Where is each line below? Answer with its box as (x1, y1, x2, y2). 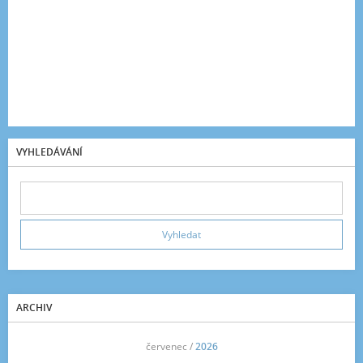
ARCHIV (16, 301, 52, 314)
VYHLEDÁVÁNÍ (16, 145, 83, 159)
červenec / (145, 340, 195, 353)
